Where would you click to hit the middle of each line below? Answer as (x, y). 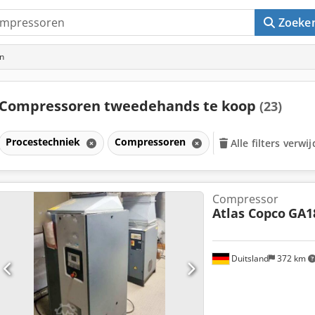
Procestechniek (44, 141)
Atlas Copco (249, 213)
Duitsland (249, 258)
